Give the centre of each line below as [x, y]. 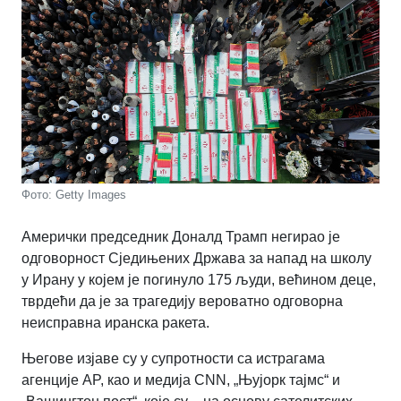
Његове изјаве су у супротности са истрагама [173, 358]
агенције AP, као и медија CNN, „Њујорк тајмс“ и [181, 380]
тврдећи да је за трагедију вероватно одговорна [182, 301]
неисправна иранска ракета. [115, 322]
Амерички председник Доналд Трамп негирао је [181, 236]
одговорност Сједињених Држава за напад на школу [196, 258]
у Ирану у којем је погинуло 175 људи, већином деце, [199, 279]
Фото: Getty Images [74, 194]
